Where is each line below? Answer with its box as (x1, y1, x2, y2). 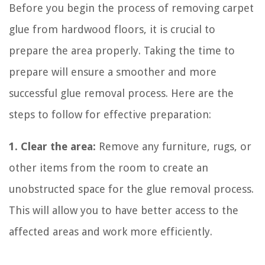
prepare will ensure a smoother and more (9, 65, 216, 78)
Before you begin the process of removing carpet (9, 1, 254, 14)
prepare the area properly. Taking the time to (9, 44, 235, 57)
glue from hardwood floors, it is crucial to (9, 22, 215, 35)
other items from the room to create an (9, 161, 208, 174)
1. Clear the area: (9, 140, 96, 153)
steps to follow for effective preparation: (9, 108, 211, 121)
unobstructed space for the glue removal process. (9, 182, 254, 195)
